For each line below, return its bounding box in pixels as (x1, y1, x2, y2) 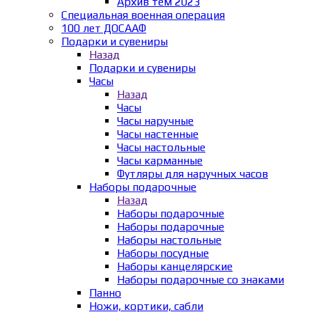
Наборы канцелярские (117, 259, 233, 273)
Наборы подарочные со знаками (117, 272, 284, 286)
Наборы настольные (117, 233, 221, 247)
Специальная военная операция (61, 8, 225, 22)
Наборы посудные (117, 246, 209, 260)
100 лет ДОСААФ (61, 21, 146, 35)
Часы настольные (117, 140, 205, 154)
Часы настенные (117, 127, 198, 141)
